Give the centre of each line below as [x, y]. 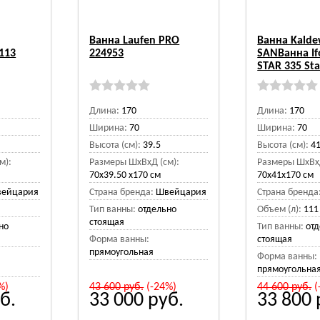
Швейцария [181, 192]
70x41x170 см [286, 175]
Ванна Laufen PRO [135, 41]
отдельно [157, 210]
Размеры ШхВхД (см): [135, 162]
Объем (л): [280, 210]
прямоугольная [122, 252]
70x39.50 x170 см [125, 175]
